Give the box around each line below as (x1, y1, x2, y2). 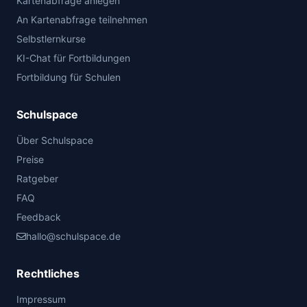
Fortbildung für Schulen (16, 71, 121, 83)
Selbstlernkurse (16, 33, 86, 45)
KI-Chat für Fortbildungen (16, 52, 130, 64)
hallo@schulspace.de (26, 230, 121, 242)
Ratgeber (16, 173, 58, 184)
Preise (16, 153, 44, 165)
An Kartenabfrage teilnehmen (16, 14, 147, 25)
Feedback (16, 211, 61, 223)
